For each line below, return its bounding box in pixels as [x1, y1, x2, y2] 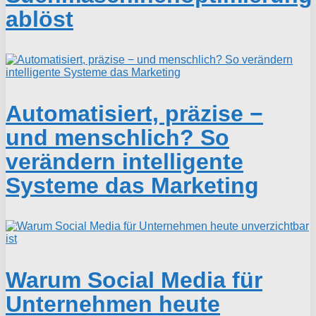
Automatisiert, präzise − [6, 101, 263, 127]
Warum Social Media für [6, 267, 262, 293]
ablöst [6, 6, 73, 32]
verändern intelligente [6, 149, 243, 175]
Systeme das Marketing [6, 173, 259, 199]
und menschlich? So [6, 125, 229, 151]
